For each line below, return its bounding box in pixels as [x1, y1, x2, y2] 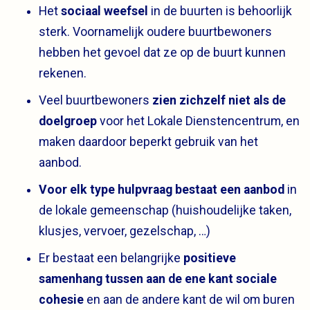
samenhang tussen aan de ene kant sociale [39, 272, 277, 286]
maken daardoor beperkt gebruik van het [39, 135, 258, 149]
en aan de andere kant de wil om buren [84, 293, 295, 307]
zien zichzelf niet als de [152, 93, 286, 108]
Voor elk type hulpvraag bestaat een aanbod [39, 183, 284, 197]
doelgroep [39, 114, 97, 129]
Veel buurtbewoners [39, 93, 152, 108]
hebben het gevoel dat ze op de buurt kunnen [39, 46, 286, 60]
